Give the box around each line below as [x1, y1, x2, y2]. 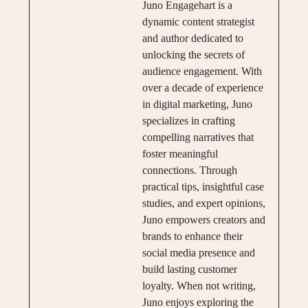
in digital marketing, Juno [142, 98, 252, 110]
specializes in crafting [142, 114, 235, 126]
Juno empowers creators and [142, 213, 265, 225]
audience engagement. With [142, 65, 262, 77]
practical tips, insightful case [142, 180, 264, 192]
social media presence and [142, 246, 255, 258]
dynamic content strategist [142, 15, 254, 27]
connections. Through [142, 164, 237, 176]
